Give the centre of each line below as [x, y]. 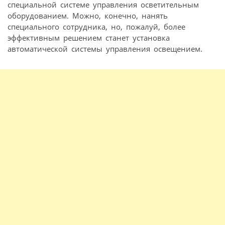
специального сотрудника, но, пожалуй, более [96, 27]
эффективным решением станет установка [89, 38]
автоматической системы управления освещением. [105, 49]
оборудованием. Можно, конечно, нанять [88, 16]
